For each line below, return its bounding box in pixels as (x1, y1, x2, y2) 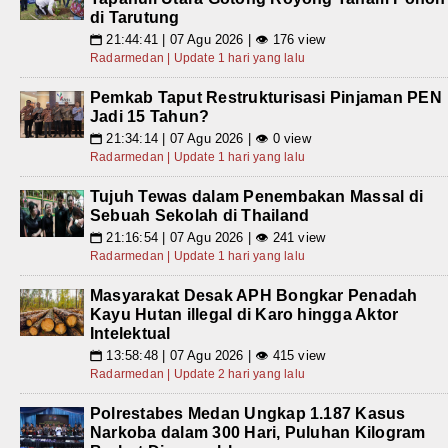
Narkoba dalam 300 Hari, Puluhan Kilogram (90, 423, 426, 441)
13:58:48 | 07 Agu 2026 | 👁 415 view (102, 347, 326, 363)
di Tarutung (90, 8, 180, 26)
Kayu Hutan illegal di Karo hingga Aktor (90, 305, 399, 323)
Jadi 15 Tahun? (90, 107, 210, 125)
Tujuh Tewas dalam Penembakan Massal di (90, 187, 424, 205)
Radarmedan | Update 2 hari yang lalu (90, 366, 306, 381)
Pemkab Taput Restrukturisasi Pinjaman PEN (90, 88, 442, 106)
